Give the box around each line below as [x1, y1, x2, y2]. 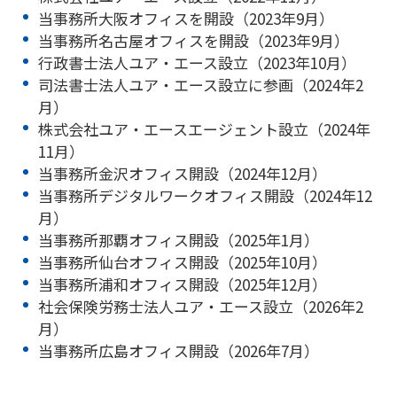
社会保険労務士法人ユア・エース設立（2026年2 [37, 294, 363, 317]
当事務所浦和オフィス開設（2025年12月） [37, 272, 327, 295]
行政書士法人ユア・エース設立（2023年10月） [37, 51, 356, 74]
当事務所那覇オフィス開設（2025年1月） [37, 228, 319, 251]
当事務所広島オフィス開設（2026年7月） [37, 339, 319, 362]
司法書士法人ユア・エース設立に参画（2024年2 [37, 73, 363, 96]
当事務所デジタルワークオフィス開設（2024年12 [37, 183, 372, 206]
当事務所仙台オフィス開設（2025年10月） [37, 250, 327, 273]
